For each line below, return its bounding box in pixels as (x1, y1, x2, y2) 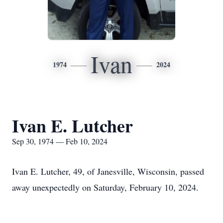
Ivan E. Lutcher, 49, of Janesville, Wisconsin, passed (12, 165, 204, 177)
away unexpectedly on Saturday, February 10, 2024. (12, 181, 199, 193)
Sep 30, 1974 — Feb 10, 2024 (12, 136, 108, 146)
